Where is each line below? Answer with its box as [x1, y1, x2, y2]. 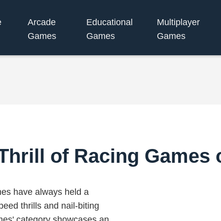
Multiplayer [157, 17, 200, 27]
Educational [86, 17, 133, 27]
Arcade [28, 17, 56, 27]
